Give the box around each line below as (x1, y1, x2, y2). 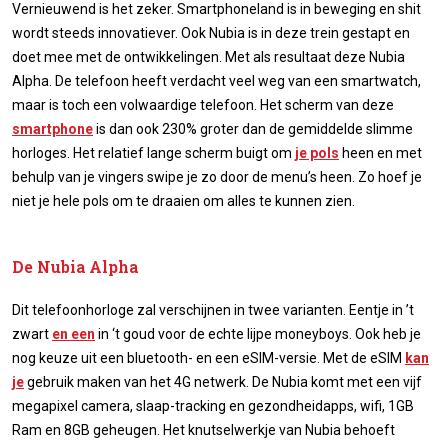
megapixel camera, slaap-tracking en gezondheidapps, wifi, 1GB (12, 397, 414, 414)
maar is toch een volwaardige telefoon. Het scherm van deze (12, 96, 394, 113)
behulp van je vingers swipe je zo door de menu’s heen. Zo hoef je (12, 168, 422, 185)
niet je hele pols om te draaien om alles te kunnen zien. (12, 192, 355, 209)
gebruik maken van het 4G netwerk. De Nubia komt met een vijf (24, 373, 422, 390)
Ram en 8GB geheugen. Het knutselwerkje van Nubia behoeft (12, 421, 395, 438)
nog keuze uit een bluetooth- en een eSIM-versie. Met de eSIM (12, 349, 405, 366)
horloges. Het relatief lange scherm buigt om (12, 144, 295, 161)
